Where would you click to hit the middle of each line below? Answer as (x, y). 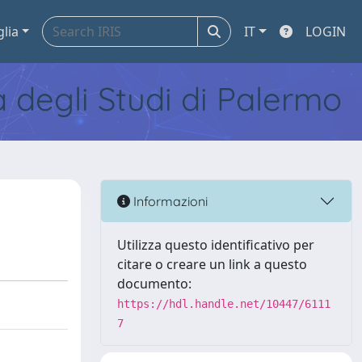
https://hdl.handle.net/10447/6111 (224, 304)
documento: (154, 284)
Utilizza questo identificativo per (216, 245)
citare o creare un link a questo (212, 264)
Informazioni (169, 201)
